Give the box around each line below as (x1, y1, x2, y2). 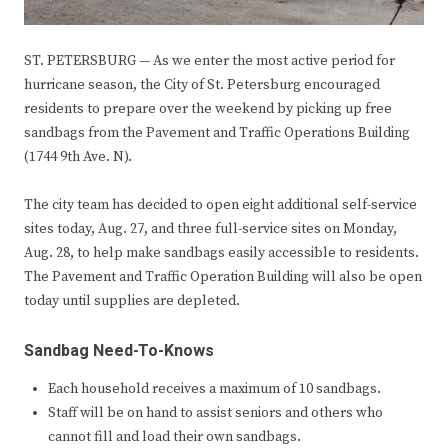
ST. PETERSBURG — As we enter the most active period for (24, 52, 395, 71)
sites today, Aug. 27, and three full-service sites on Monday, (24, 220, 397, 239)
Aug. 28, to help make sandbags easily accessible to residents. (24, 244, 419, 263)
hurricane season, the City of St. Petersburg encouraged (24, 76, 380, 95)
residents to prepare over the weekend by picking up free (24, 100, 392, 119)
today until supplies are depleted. (24, 292, 240, 311)
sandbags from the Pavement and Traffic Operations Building (24, 124, 410, 143)
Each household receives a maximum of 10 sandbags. (48, 380, 381, 399)
